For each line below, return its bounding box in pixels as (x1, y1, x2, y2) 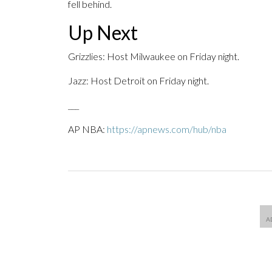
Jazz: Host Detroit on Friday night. (68, 75, 209, 87)
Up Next (68, 21, 138, 45)
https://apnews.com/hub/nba (107, 123, 226, 135)
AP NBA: (68, 123, 107, 135)
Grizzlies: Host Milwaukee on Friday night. (68, 50, 239, 63)
